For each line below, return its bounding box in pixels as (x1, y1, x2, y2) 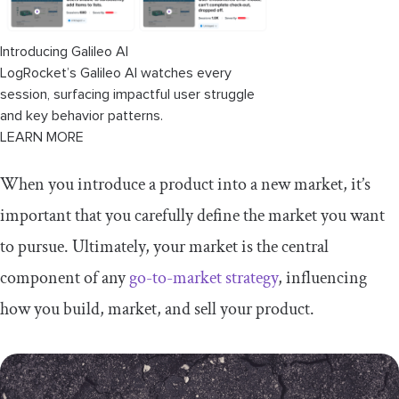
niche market (15, 11, 94, 25)
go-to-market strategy (129, 265, 278, 289)
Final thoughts (15, 53, 101, 68)
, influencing (278, 265, 367, 289)
